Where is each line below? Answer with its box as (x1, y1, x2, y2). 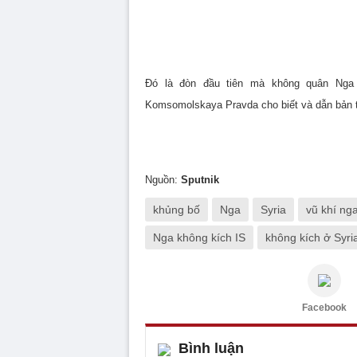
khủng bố (153, 203, 200, 216)
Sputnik (181, 174, 219, 186)
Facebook (302, 302, 347, 313)
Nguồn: (145, 174, 181, 186)
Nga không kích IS (153, 231, 245, 244)
